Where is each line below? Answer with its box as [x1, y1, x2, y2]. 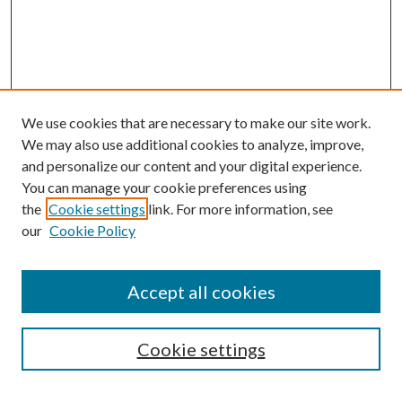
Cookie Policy [49, 222, 135, 239]
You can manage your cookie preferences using [22, 179, 307, 196]
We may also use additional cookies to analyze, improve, [22, 135, 363, 153]
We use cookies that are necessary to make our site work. [22, 114, 371, 131]
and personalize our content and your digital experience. [22, 157, 362, 174]
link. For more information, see [145, 200, 333, 217]
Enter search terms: [23, 350, 135, 366]
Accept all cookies [127, 281, 275, 302]
